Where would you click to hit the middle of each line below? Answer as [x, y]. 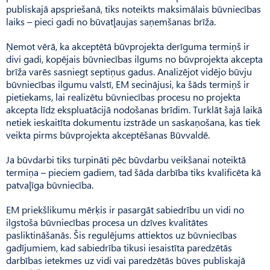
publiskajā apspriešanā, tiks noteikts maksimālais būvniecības [133, 8]
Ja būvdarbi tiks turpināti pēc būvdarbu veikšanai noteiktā [126, 159]
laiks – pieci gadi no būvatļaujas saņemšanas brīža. [111, 21]
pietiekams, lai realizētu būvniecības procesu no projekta [123, 96]
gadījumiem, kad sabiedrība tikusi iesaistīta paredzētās [119, 247]
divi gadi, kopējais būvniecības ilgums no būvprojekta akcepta [134, 58]
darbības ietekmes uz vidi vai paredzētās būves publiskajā [126, 260]
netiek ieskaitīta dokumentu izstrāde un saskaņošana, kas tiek [133, 122]
